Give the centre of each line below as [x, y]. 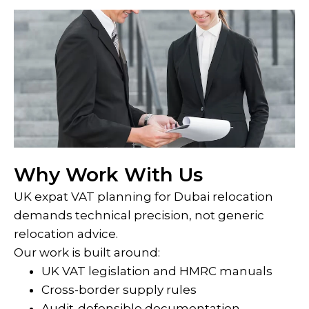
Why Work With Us [108, 175]
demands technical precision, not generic [139, 215]
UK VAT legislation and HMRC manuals [157, 271]
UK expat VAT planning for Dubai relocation [143, 197]
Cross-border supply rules [119, 290]
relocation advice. [66, 234]
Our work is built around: [87, 252]
